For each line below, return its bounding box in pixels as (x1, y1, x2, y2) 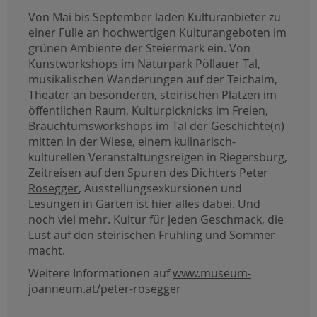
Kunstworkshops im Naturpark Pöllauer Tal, (28, 56, 260, 72)
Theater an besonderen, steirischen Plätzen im (28, 87, 277, 103)
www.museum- (173, 265, 251, 281)
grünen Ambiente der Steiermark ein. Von (28, 40, 250, 57)
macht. (28, 243, 65, 259)
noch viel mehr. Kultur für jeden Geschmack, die (28, 212, 284, 228)
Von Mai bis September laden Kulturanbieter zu (28, 9, 281, 25)
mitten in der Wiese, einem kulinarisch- (28, 134, 236, 150)
